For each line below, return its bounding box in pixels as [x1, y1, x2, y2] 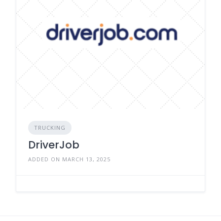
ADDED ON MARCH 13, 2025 [28, 155, 110, 163]
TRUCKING [34, 123, 66, 131]
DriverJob [28, 137, 79, 152]
